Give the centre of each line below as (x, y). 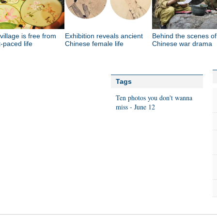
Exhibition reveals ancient (104, 36)
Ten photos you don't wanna (154, 98)
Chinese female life (94, 44)
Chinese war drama (182, 44)
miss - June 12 (135, 107)
